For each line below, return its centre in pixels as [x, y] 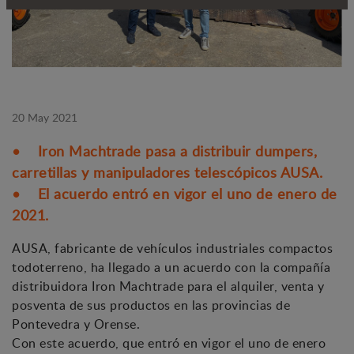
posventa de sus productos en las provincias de [151, 305]
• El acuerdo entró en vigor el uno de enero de [175, 194]
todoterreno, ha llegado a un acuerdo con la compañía [171, 267]
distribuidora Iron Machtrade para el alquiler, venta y [168, 286]
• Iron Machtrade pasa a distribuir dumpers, [164, 151]
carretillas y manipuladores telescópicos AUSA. [167, 173]
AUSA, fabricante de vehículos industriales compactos [172, 249]
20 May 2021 [45, 118]
